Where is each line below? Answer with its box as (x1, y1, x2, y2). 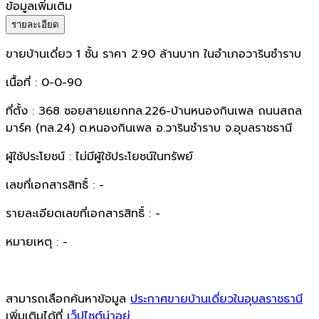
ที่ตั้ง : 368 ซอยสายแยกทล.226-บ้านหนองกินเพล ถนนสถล (6, 102, 302, 120)
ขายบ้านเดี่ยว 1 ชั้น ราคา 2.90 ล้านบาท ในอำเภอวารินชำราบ (6, 45, 301, 63)
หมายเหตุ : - (6, 233, 68, 251)
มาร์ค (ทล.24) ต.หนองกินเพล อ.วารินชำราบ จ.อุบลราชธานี (6, 119, 292, 137)
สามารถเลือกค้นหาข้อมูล (6, 290, 130, 308)
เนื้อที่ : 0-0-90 (6, 73, 82, 91)
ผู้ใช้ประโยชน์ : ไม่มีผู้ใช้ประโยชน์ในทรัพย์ (6, 147, 193, 165)
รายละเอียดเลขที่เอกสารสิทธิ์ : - (6, 204, 160, 222)
